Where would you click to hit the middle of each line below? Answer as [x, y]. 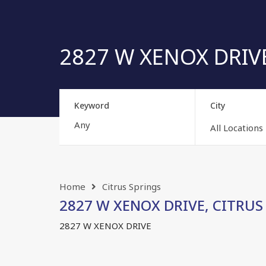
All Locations [236, 127]
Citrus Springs [132, 186]
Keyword [92, 105]
